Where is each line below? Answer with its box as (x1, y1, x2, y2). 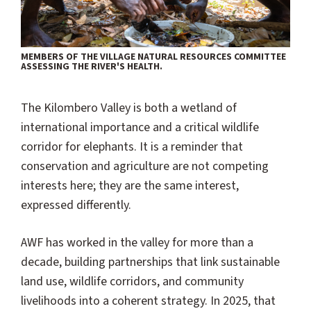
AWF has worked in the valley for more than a (21, 233, 253, 251)
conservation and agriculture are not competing (21, 158, 269, 176)
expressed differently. (21, 196, 131, 215)
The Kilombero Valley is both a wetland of (21, 99, 237, 117)
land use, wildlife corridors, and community (21, 272, 244, 290)
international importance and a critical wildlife (21, 119, 259, 137)
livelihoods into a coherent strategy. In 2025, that (21, 292, 276, 310)
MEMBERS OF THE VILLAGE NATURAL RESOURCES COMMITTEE (21, 49, 286, 64)
